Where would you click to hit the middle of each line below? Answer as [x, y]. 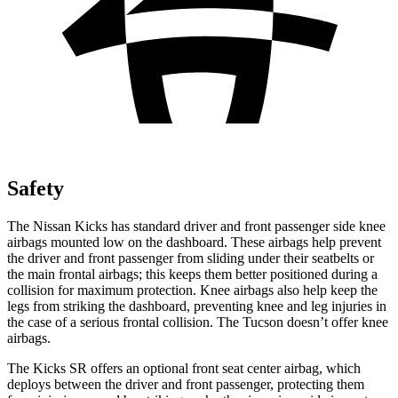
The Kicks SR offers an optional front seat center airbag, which [184, 368]
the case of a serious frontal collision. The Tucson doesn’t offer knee [198, 322]
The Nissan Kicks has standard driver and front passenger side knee [196, 226]
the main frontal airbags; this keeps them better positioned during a [192, 274]
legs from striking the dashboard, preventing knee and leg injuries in [197, 306]
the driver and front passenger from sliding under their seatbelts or [191, 258]
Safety [36, 188]
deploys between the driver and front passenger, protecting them [186, 384]
